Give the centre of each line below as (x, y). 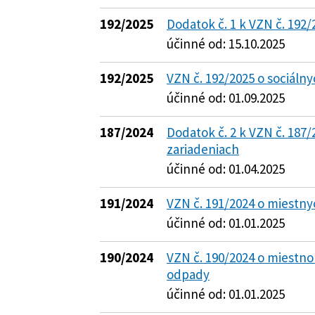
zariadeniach (203, 149)
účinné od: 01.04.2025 (226, 169)
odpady (188, 274)
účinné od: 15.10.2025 (226, 44)
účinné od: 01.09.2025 (226, 98)
